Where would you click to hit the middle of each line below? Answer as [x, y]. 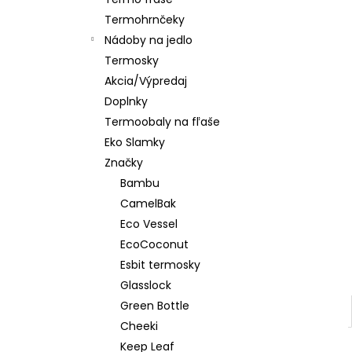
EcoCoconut [154, 244]
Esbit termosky [160, 265]
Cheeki [139, 326]
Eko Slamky [135, 142]
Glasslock [146, 285]
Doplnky [126, 101]
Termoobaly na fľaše [162, 122]
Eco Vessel [149, 224]
